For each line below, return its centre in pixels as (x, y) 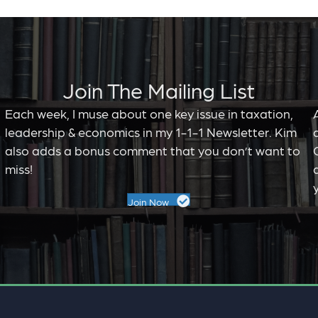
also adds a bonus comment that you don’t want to (152, 150)
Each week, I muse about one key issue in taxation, (149, 113)
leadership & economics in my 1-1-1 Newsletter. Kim (150, 131)
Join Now (149, 201)
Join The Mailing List (159, 89)
